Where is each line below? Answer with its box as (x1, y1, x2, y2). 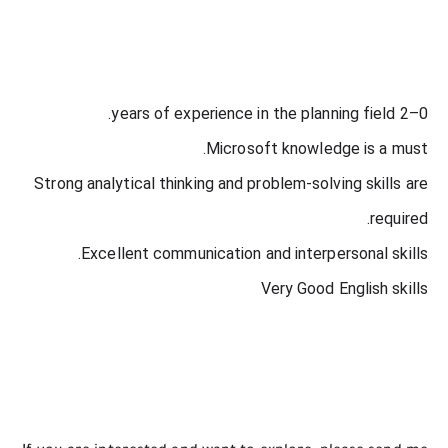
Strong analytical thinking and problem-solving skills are (34, 174, 428, 194)
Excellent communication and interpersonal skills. (81, 244, 428, 264)
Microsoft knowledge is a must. (206, 139, 428, 159)
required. (370, 209, 428, 229)
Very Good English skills (260, 279, 428, 299)
